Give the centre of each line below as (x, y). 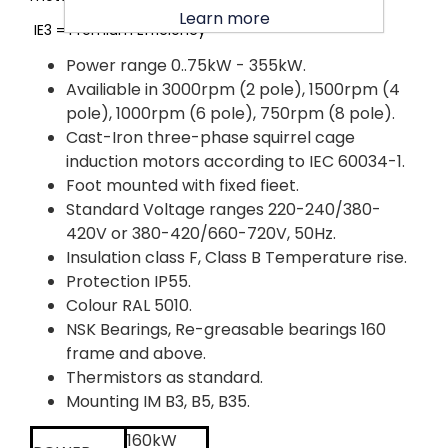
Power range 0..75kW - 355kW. (186, 66)
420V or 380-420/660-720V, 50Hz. (201, 234)
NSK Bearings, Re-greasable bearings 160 (226, 330)
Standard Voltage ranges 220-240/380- (223, 210)
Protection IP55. (128, 282)
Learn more (224, 18)
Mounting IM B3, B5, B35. (158, 402)
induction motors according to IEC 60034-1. (235, 162)
